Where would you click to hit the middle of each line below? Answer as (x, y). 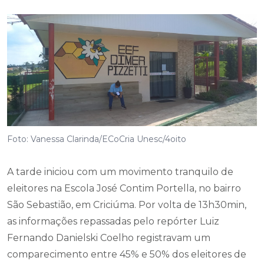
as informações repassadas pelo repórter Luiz (113, 222)
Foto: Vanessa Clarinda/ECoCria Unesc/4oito (97, 139)
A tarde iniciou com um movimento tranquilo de (120, 172)
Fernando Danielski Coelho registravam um (109, 238)
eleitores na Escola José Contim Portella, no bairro (124, 189)
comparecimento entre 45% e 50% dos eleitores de (127, 255)
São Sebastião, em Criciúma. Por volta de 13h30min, (127, 205)
